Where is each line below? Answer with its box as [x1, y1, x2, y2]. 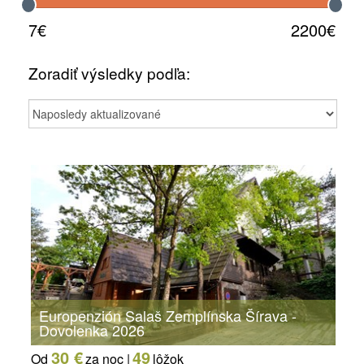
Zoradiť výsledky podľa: [28, 62, 190, 84]
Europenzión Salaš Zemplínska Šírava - [39, 305, 297, 327]
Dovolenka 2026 [39, 319, 145, 341]
